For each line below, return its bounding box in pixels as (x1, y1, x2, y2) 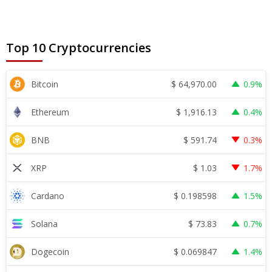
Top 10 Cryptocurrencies (6, 39, 151, 56)
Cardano (31, 190, 64, 202)
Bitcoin (31, 78, 58, 90)
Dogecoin (31, 246, 69, 258)
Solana (31, 218, 58, 230)
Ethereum (31, 106, 69, 118)
